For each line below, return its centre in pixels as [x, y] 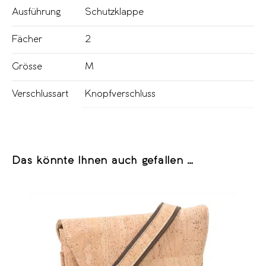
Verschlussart [40, 94]
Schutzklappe [114, 12]
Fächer [27, 39]
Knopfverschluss [120, 94]
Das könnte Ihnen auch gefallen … [103, 161]
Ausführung [36, 12]
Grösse [27, 66]
